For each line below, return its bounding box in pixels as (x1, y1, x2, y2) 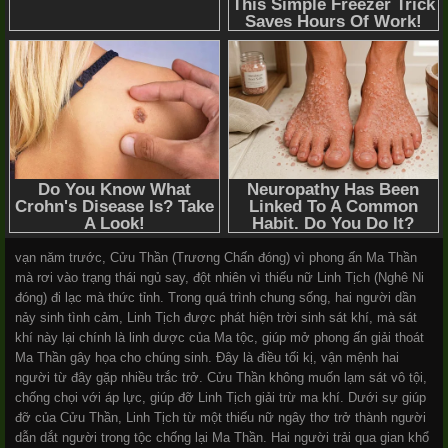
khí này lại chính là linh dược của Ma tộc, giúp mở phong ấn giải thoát (15, 329, 424, 345)
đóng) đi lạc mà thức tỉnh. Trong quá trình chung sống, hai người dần (15, 289, 416, 305)
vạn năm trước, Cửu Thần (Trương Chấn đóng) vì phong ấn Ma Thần (15, 249, 417, 265)
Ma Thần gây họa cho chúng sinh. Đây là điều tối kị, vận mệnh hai (15, 349, 399, 365)
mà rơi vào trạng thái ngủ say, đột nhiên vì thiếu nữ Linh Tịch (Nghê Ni (15, 269, 424, 285)
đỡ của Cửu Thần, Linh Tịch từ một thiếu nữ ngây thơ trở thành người (15, 409, 426, 425)
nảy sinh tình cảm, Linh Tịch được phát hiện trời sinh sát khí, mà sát (15, 309, 417, 325)
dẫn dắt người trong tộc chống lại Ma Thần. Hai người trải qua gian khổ (15, 429, 429, 445)
